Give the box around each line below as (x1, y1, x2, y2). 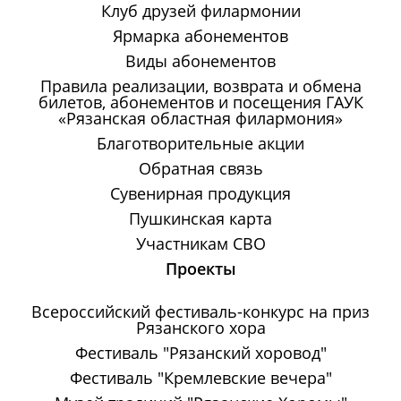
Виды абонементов (125, 50, 276, 73)
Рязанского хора (135, 317, 266, 339)
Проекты (165, 258, 236, 280)
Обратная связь (138, 158, 263, 180)
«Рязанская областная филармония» (58, 107, 343, 130)
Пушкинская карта (129, 208, 272, 230)
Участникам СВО (135, 233, 266, 255)
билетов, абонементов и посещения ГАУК (38, 91, 363, 114)
